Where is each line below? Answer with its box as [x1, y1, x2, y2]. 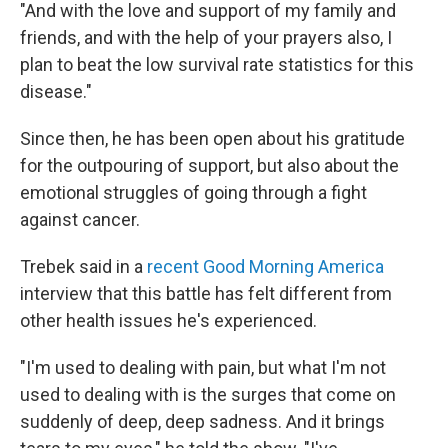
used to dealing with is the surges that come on [20, 384, 396, 405]
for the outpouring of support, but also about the [20, 155, 399, 176]
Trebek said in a [20, 256, 147, 277]
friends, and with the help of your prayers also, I [20, 27, 392, 48]
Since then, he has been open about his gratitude [20, 128, 405, 149]
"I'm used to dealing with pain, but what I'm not [20, 357, 386, 378]
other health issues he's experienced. [20, 310, 317, 331]
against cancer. [20, 209, 140, 230]
